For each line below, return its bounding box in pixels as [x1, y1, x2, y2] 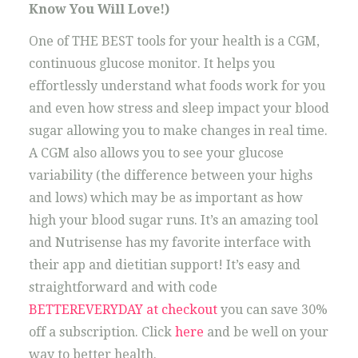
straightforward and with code [28, 280, 217, 295]
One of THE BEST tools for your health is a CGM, [28, 34, 320, 49]
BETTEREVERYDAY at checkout [28, 302, 217, 317]
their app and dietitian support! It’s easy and [28, 257, 300, 272]
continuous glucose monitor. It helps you [28, 56, 275, 71]
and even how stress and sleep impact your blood [28, 101, 329, 116]
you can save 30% [217, 302, 328, 317]
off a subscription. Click [28, 324, 175, 340]
